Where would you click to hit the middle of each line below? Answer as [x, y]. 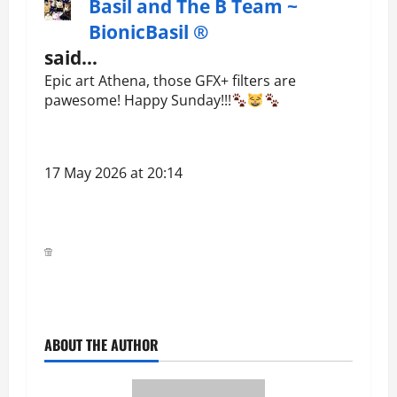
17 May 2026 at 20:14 [113, 173]
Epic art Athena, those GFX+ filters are [170, 81]
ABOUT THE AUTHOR [101, 345]
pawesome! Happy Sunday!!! [138, 101]
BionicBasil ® [148, 32]
